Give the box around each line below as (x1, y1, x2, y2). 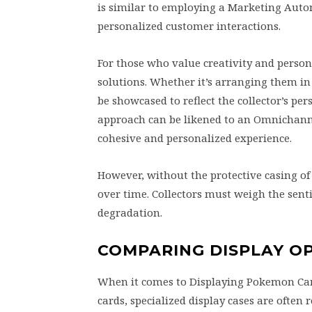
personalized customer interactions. (97, 18, 281, 33)
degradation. (97, 205, 162, 219)
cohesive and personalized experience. (97, 130, 292, 145)
